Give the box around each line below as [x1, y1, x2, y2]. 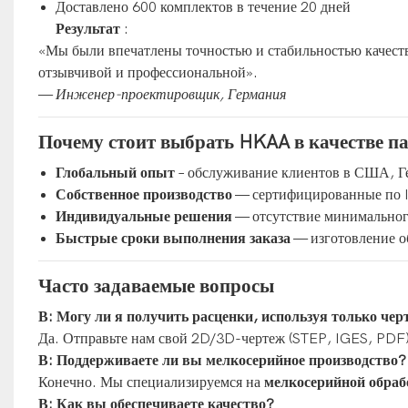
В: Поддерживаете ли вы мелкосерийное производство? [37, 352, 406, 369]
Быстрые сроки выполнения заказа [56, 229, 291, 247]
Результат [56, 20, 121, 37]
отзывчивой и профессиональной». [37, 64, 258, 81]
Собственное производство [56, 186, 233, 203]
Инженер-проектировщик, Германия [55, 86, 286, 103]
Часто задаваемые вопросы [37, 274, 274, 297]
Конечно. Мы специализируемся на [37, 373, 264, 391]
